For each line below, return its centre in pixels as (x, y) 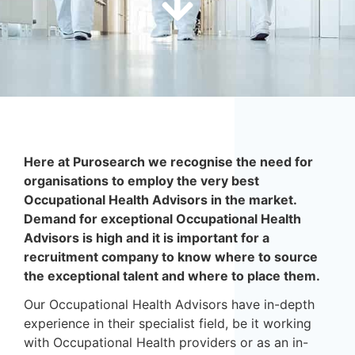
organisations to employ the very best (141, 181)
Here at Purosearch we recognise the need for (168, 162)
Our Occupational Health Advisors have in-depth (169, 304)
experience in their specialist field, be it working (168, 323)
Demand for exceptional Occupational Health (162, 219)
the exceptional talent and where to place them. (172, 276)
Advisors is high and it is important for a (147, 238)
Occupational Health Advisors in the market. (162, 200)
